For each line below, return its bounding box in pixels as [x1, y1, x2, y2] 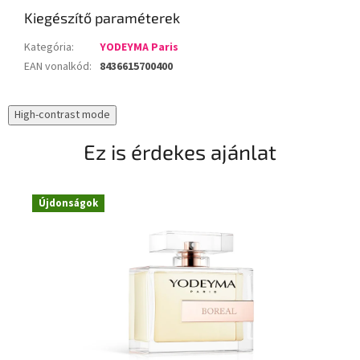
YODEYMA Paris [100, 39, 178, 55]
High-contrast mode [14, 106, 110, 123]
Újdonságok [39, 195, 98, 211]
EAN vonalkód [24, 58, 89, 75]
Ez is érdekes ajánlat [84, 138, 276, 164]
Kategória [24, 39, 72, 55]
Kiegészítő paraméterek [24, 8, 180, 27]
